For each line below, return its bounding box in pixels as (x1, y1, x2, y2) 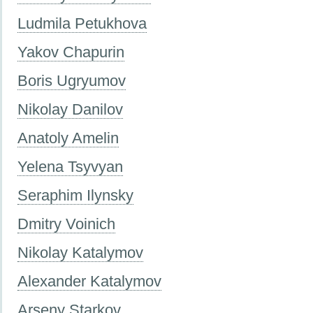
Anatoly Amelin (17, 129, 119, 147)
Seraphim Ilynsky (17, 186, 133, 204)
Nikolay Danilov (17, 100, 123, 118)
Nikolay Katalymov (17, 243, 143, 261)
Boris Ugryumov (17, 71, 126, 89)
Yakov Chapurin (17, 43, 124, 61)
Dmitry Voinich (17, 214, 115, 233)
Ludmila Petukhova (17, 14, 147, 32)
